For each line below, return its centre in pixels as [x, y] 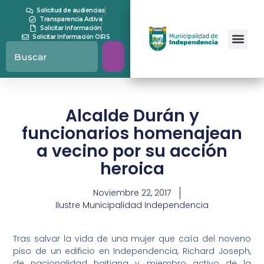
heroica [132, 169]
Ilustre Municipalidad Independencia [132, 205]
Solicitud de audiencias [71, 10]
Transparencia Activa [71, 19]
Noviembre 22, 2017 [132, 193]
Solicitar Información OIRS [71, 37]
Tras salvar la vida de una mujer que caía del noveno [132, 238]
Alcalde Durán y [132, 116]
